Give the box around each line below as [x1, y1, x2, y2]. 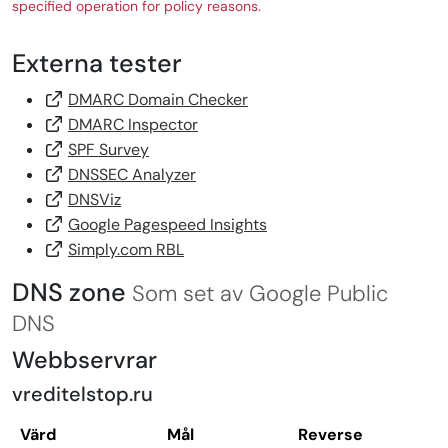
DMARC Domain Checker [68, 89, 248, 111]
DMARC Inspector [68, 114, 198, 136]
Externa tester [12, 47, 182, 81]
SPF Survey [68, 139, 149, 161]
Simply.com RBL [68, 239, 184, 261]
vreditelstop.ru [12, 381, 153, 408]
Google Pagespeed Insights [68, 214, 267, 236]
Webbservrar [12, 345, 157, 376]
